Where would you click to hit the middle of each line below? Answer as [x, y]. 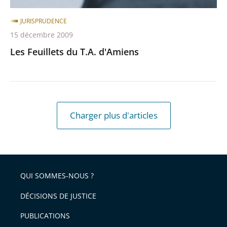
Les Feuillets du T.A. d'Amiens [74, 51]
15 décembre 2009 [42, 34]
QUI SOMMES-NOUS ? [57, 176]
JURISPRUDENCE [44, 21]
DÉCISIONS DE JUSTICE [58, 196]
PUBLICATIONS [45, 216]
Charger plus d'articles [113, 115]
